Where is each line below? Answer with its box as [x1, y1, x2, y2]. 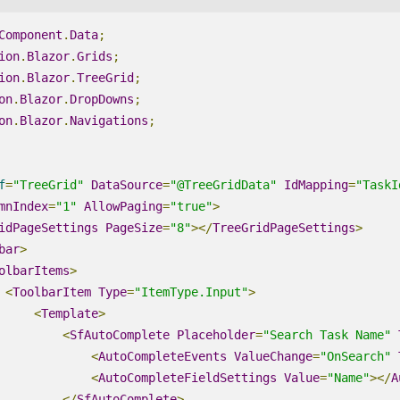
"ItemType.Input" [133, 284, 248, 299]
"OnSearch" [319, 348, 391, 363]
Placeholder [176, 327, 255, 342]
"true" [169, 198, 212, 213]
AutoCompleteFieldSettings [97, 370, 277, 385]
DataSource [90, 177, 162, 192]
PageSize [104, 220, 162, 235]
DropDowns [69, 91, 134, 106]
